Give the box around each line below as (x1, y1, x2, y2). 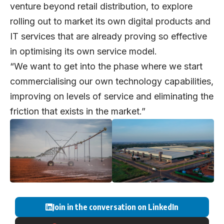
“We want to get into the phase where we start (10, 60, 202, 71)
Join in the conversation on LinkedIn (52, 202, 178, 212)
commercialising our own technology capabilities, (10, 75, 213, 86)
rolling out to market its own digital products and (10, 15, 210, 26)
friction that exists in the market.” (10, 105, 148, 116)
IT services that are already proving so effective (10, 30, 207, 41)
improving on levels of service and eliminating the (10, 90, 213, 101)
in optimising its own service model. (10, 45, 162, 56)
